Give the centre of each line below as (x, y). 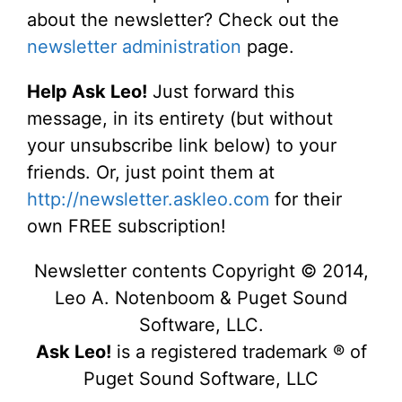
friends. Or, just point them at (151, 172)
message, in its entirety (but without (180, 118)
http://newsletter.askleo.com (148, 199)
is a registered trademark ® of (239, 352)
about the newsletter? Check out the (183, 20)
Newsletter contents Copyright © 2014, (201, 271)
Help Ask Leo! (87, 92)
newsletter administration (134, 47)
